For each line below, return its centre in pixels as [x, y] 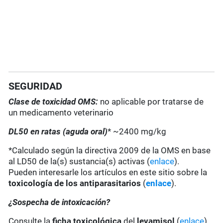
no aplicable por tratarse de [152, 102]
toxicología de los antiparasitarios [76, 183]
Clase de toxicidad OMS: [55, 102]
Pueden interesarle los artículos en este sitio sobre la [108, 172]
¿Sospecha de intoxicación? [59, 202]
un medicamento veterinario [61, 113]
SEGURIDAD [36, 86]
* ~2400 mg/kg [137, 132]
